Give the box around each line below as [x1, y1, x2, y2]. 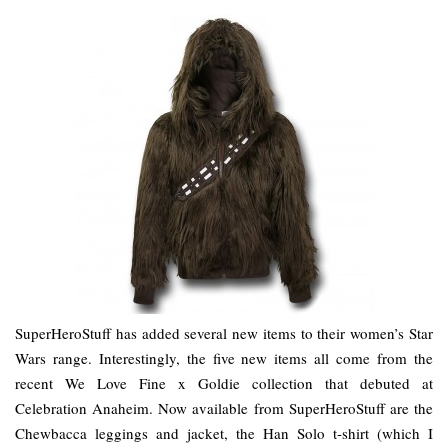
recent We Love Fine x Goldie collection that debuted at [15, 373, 433, 394]
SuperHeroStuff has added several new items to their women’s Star [15, 323, 433, 344]
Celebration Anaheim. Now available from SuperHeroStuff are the [15, 398, 433, 419]
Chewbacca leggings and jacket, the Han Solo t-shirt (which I [15, 423, 433, 444]
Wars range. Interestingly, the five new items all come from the [15, 348, 433, 369]
